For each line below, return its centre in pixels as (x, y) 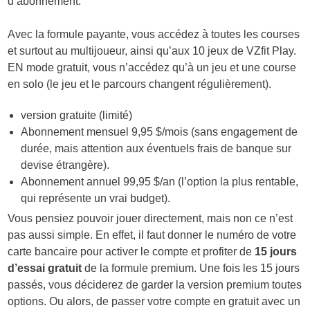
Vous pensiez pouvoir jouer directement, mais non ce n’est (151, 219)
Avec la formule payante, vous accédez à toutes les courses (154, 35)
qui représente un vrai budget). (96, 199)
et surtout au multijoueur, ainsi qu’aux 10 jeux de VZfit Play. (152, 51)
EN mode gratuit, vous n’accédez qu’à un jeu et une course (152, 68)
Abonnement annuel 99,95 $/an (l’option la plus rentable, (160, 182)
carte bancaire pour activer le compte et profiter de (131, 252)
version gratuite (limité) (77, 116)
